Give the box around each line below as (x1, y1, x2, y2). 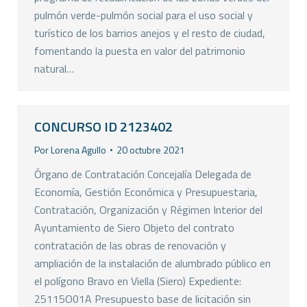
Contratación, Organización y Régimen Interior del (34, 201, 262, 218)
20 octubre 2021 (116, 143, 185, 157)
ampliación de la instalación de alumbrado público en (34, 255, 271, 271)
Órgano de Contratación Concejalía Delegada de (34, 166, 251, 182)
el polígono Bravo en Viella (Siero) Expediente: (34, 273, 241, 289)
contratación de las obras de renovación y (34, 237, 226, 254)
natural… (34, 60, 74, 77)
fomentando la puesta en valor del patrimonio (34, 42, 245, 59)
